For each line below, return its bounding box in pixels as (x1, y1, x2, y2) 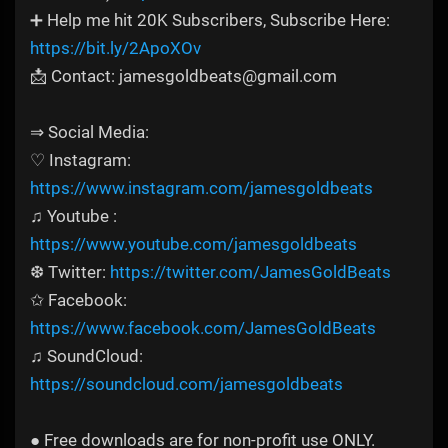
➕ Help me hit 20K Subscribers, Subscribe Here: (30, 10, 390, 31)
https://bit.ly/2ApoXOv (30, 38, 201, 59)
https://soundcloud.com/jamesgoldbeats (30, 374, 343, 395)
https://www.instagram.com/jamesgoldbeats (30, 178, 373, 199)
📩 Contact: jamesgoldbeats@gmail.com (30, 66, 337, 87)
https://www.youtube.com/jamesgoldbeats (30, 234, 357, 255)
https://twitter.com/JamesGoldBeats (110, 262, 391, 283)
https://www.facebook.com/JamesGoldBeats (30, 318, 376, 339)
